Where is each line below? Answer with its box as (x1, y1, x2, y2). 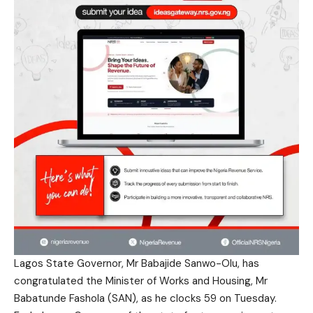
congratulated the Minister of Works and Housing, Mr (14, 273, 268, 288)
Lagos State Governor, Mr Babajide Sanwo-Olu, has (14, 256, 259, 270)
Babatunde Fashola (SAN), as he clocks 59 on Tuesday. (14, 291, 277, 305)
